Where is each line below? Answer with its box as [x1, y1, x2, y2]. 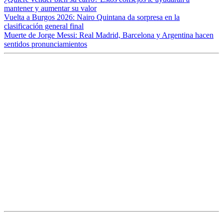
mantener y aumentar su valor [4, 4, 97, 13]
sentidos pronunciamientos [4, 40, 87, 49]
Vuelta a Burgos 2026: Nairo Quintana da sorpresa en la [4, 13, 180, 22]
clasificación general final [4, 22, 84, 31]
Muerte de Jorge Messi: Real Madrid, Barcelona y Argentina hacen [4, 31, 214, 40]
